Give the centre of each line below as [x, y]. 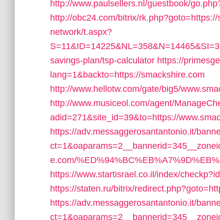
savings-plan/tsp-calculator [102, 60]
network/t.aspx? [81, 32]
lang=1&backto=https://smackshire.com [127, 75]
